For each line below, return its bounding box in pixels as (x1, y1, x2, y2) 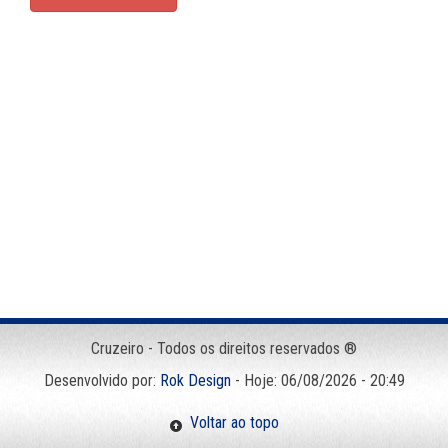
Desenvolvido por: (43, 371, 160, 391)
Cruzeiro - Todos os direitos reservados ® (91, 339, 357, 359)
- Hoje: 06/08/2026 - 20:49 (230, 371, 405, 391)
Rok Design (159, 371, 231, 391)
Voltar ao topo (183, 413, 279, 433)
